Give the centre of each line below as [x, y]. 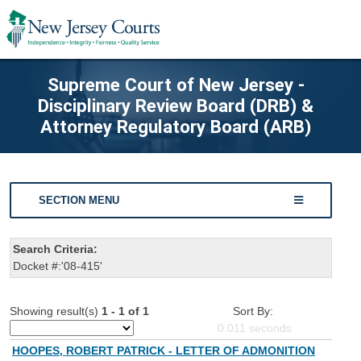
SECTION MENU [79, 200]
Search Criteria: [55, 249]
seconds [269, 328]
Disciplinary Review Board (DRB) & [176, 105]
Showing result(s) [56, 311]
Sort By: [253, 311]
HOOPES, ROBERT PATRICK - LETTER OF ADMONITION [164, 351]
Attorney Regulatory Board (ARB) [176, 126]
